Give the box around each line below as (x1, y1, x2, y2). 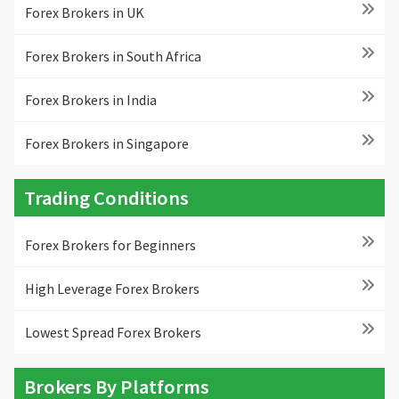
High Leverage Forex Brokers (25, 280, 199, 298)
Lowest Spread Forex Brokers (25, 323, 201, 342)
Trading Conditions (24, 184, 190, 210)
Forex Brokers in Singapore (25, 134, 189, 152)
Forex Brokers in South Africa (25, 46, 201, 65)
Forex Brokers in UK (25, 3, 144, 21)
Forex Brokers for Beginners (25, 236, 196, 255)
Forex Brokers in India (25, 90, 157, 109)
